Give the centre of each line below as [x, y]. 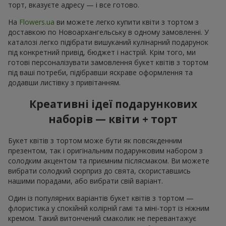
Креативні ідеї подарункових [113, 104]
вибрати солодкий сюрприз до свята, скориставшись [99, 171]
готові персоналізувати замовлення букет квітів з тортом [108, 62]
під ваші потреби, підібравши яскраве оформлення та [100, 72]
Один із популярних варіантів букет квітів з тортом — [101, 198]
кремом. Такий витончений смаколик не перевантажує [102, 218]
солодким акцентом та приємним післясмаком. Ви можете [109, 160]
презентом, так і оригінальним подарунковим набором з [105, 150]
